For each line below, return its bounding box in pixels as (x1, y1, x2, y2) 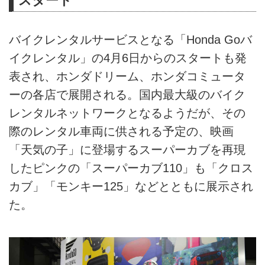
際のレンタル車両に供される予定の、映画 (9, 124, 234, 138)
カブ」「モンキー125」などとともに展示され (9, 179, 253, 193)
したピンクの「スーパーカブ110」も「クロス (9, 161, 253, 174)
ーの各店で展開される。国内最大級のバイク (9, 88, 245, 101)
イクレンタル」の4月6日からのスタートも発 (9, 51, 247, 64)
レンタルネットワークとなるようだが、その (9, 106, 245, 119)
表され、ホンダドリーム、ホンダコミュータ (9, 69, 245, 83)
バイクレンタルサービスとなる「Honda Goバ (9, 33, 252, 46)
